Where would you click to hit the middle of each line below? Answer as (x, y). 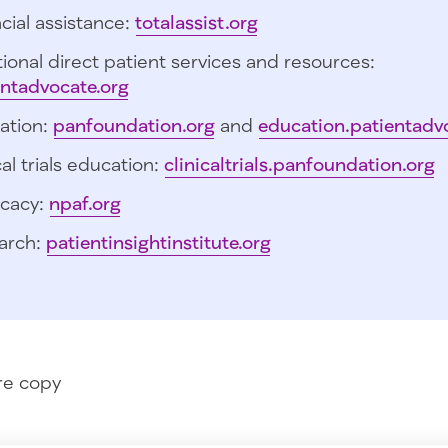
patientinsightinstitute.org (158, 242)
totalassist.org (196, 22)
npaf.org (85, 203)
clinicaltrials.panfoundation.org (299, 164)
